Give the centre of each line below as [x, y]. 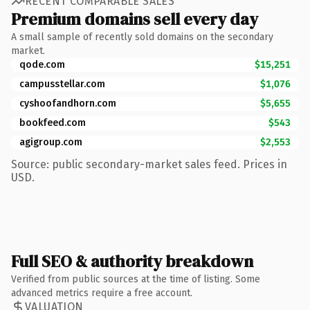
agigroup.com [51, 142]
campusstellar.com [62, 84]
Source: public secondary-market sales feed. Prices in [149, 164]
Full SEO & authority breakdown [132, 261]
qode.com [42, 64]
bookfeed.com [53, 122]
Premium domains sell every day [135, 19]
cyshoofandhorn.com [68, 103]
